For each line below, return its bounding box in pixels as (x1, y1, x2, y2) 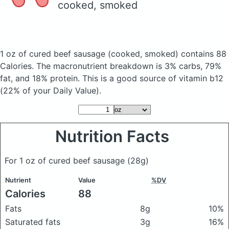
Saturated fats (5, 217, 60, 227)
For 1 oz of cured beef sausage (5, 155, 127, 166)
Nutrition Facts (55, 127, 174, 146)
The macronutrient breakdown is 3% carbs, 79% (36, 61, 221, 71)
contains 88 (178, 49, 226, 59)
